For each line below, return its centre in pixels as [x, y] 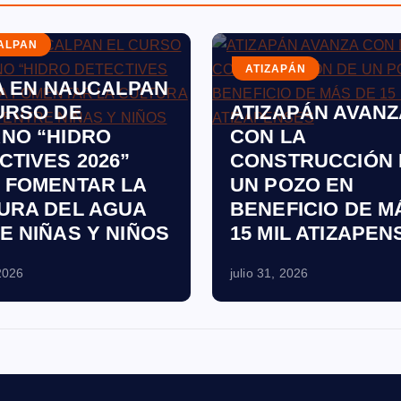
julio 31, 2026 [269, 273]
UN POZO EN [292, 185]
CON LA [268, 137]
